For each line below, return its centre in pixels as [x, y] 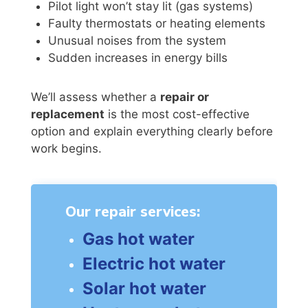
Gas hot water [138, 239]
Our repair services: [132, 211]
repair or [184, 97]
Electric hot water [154, 263]
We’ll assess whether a [95, 97]
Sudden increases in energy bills [137, 57]
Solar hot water [144, 288]
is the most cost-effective [177, 114]
